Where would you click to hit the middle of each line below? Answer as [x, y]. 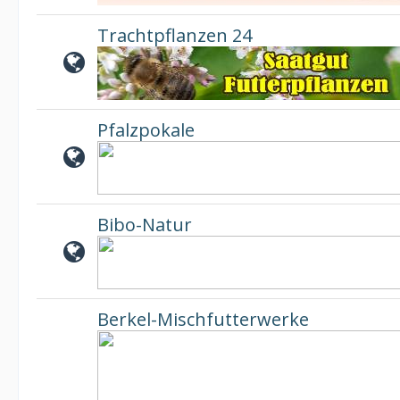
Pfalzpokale [146, 130]
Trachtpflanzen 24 [175, 35]
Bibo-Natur [145, 225]
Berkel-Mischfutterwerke [203, 319]
